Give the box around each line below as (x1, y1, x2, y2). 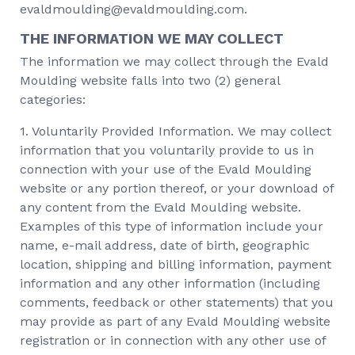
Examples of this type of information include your (20, 219, 323, 234)
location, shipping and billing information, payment (20, 257, 331, 272)
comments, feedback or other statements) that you (20, 295, 334, 310)
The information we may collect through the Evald (20, 54, 329, 69)
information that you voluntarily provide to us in (20, 143, 314, 158)
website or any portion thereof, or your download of (20, 181, 334, 196)
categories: (20, 92, 86, 107)
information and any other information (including (20, 276, 320, 291)
